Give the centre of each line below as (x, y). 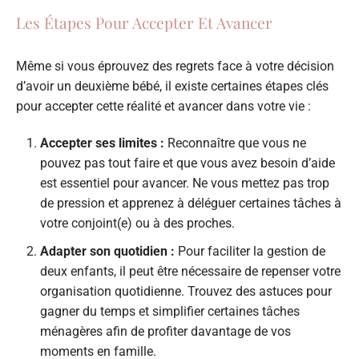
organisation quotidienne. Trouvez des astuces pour (186, 291)
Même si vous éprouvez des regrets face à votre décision (175, 67)
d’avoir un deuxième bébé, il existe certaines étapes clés (172, 87)
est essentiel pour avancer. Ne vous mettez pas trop (185, 184)
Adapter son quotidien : (107, 251)
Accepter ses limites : (102, 143)
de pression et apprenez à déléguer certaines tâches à (191, 204)
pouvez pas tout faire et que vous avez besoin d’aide (188, 163)
